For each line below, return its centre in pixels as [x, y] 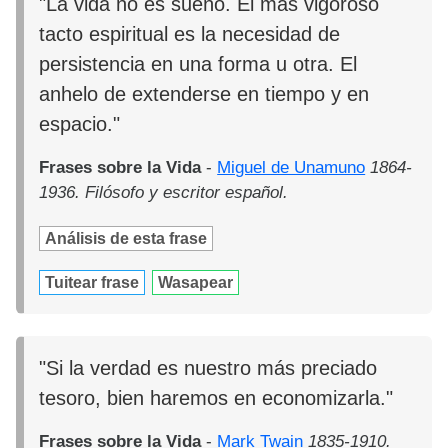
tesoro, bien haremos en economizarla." [216, 398]
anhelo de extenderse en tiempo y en [204, 93]
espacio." [80, 123]
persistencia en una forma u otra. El [198, 63]
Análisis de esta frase [126, 238]
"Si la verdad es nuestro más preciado [208, 368]
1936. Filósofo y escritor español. [164, 192]
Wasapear [196, 282]
